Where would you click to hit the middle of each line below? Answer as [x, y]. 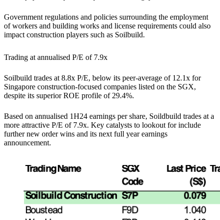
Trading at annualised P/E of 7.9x [56, 57]
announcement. [27, 142]
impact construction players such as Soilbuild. [74, 34]
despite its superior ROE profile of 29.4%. [70, 95]
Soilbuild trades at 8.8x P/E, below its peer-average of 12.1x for [102, 78]
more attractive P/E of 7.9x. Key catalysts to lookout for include [102, 125]
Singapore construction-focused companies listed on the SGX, [100, 86]
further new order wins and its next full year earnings [86, 134]
